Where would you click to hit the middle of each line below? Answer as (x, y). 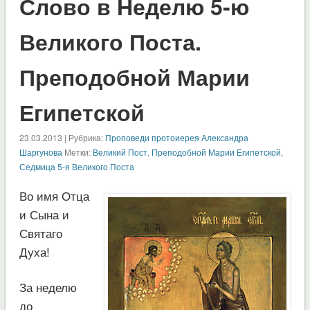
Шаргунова (40, 152)
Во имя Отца (54, 195)
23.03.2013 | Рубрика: (62, 137)
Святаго (40, 232)
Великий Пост (120, 152)
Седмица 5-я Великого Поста (76, 166)
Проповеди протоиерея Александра (176, 137)
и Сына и (44, 214)
